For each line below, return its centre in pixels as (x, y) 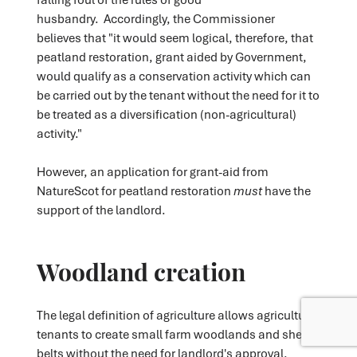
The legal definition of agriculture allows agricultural (178, 315)
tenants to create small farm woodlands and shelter (178, 334)
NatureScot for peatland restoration (135, 191)
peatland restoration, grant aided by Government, (171, 57)
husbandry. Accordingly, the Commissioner (155, 19)
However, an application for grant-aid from (152, 172)
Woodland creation (141, 271)
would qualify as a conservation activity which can (173, 76)
